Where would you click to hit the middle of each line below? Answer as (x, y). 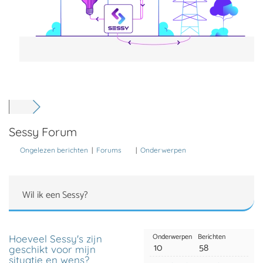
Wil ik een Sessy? (55, 195)
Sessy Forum (43, 132)
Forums (109, 150)
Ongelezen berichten (54, 150)
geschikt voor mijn (52, 249)
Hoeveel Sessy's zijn (55, 239)
